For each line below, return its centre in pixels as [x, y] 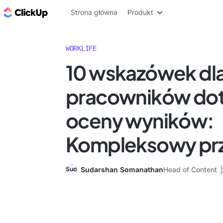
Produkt [140, 12]
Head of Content [190, 169]
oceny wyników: [140, 120]
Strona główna [94, 12]
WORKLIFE [81, 48]
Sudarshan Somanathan [122, 169]
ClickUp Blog [75, 12]
